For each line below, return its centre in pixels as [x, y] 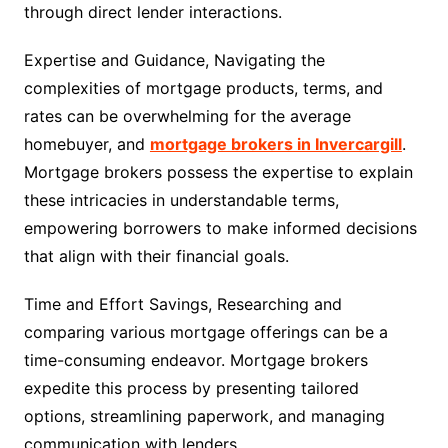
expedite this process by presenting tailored [191, 388]
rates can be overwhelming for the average [187, 116]
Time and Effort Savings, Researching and [182, 304]
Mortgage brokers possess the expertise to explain [218, 172]
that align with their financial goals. [156, 256]
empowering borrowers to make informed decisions [220, 228]
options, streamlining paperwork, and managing [204, 416]
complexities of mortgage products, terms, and [203, 88]
